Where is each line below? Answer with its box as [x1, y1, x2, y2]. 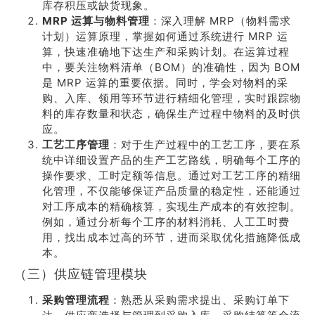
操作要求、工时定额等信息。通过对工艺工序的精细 [42, 169, 301, 182]
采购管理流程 [42, 293, 110, 307]
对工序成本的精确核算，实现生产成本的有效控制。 [42, 200, 301, 213]
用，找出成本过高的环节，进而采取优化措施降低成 [42, 231, 301, 244]
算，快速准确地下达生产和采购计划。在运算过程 [42, 45, 290, 58]
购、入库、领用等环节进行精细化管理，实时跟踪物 [42, 91, 301, 105]
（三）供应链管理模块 [14, 266, 148, 281]
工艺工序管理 [42, 138, 110, 151]
